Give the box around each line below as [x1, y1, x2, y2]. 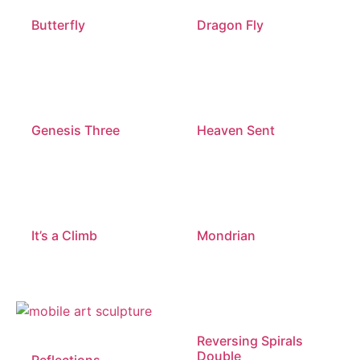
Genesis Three [31, 121, 121, 138]
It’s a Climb [31, 227, 98, 243]
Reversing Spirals [196, 332, 303, 349]
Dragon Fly [196, 17, 264, 34]
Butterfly [31, 17, 86, 34]
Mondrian [196, 227, 256, 243]
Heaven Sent [196, 121, 275, 138]
